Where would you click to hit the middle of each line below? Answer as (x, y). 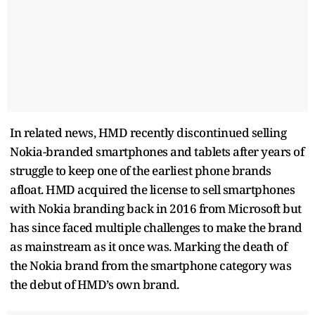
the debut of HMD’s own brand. (95, 284)
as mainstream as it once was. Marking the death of (148, 246)
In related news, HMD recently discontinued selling (148, 132)
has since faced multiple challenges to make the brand (156, 227)
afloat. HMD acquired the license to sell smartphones (152, 189)
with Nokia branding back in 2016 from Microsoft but (156, 208)
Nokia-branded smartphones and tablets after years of (157, 151)
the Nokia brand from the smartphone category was (150, 265)
